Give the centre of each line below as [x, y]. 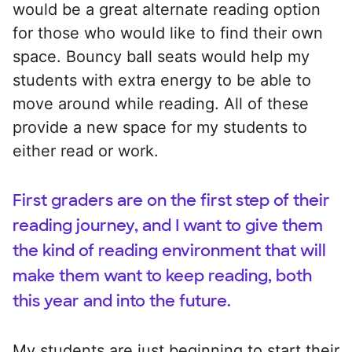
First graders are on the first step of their [171, 200]
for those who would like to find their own [168, 33]
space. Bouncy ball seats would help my [161, 56]
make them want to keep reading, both [162, 275]
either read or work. [86, 150]
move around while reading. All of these [161, 103]
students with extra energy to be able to [162, 80]
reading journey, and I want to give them [168, 225]
